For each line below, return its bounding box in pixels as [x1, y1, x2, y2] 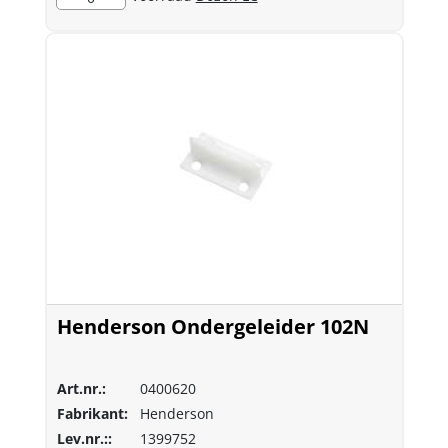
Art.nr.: [56, 379, 106, 398]
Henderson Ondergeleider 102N [56, 313, 369, 340]
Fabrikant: [56, 404, 128, 423]
